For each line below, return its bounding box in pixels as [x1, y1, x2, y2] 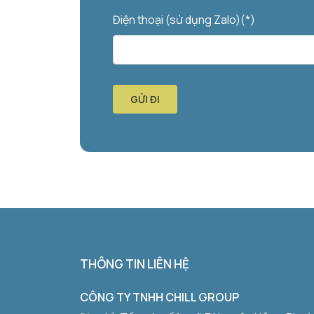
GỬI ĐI [130, 92, 160, 106]
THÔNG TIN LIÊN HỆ [80, 255, 189, 272]
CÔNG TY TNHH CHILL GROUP [80, 289, 239, 305]
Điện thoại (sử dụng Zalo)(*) [112, 11, 255, 27]
